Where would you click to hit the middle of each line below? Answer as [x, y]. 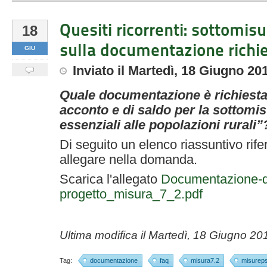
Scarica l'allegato [110, 179]
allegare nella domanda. [128, 159]
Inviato [93, 71]
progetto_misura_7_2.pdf [131, 194]
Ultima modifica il [104, 235]
